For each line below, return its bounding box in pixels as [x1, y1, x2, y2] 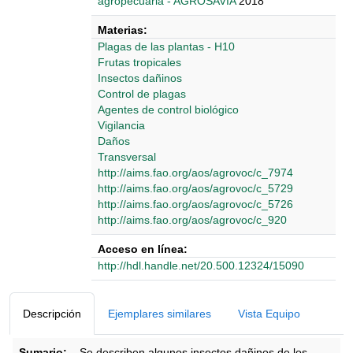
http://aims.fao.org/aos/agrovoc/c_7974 [98, 166, 293, 179]
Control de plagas [98, 87, 186, 100]
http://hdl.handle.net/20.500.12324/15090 [98, 259, 304, 272]
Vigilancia [98, 119, 145, 132]
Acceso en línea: [98, 243, 188, 255]
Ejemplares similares [108, 307, 211, 320]
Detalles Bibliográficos [91, 281, 200, 294]
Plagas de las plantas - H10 [98, 40, 235, 53]
